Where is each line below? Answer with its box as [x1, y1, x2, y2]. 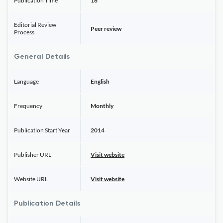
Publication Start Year [14, 126, 70, 134]
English [91, 78, 110, 85]
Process [14, 28, 34, 36]
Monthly [91, 102, 113, 110]
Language [14, 78, 39, 85]
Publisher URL [14, 151, 51, 158]
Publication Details [14, 200, 80, 207]
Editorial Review [14, 21, 56, 28]
